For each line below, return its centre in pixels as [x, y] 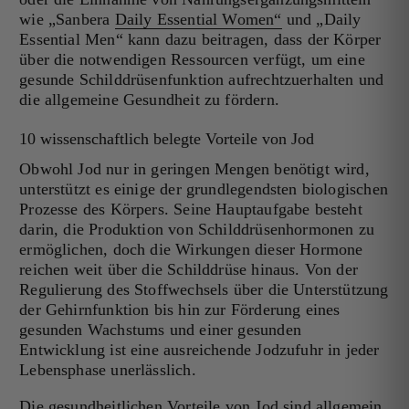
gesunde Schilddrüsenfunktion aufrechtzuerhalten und [202, 80]
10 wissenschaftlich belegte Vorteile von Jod [167, 139]
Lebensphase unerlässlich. [108, 370]
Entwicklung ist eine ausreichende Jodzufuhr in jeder [199, 350]
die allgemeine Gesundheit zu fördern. [149, 100]
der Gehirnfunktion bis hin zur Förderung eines [180, 310]
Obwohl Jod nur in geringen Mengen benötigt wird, [194, 169]
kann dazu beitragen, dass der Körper [252, 40]
